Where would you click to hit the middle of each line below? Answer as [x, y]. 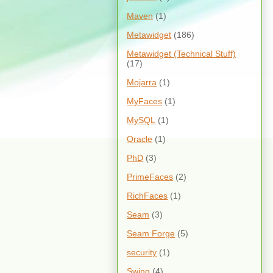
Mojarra [142, 82]
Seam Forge [151, 233]
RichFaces [147, 195]
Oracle [140, 139]
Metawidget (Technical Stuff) [182, 53]
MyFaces [145, 101]
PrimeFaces [150, 176]
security [142, 252]
